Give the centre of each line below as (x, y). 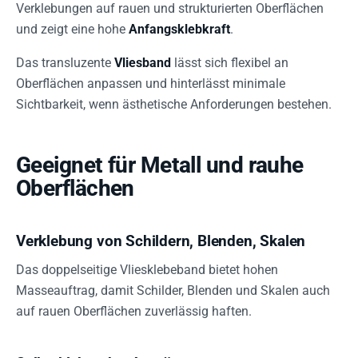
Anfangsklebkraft (179, 29)
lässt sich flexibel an (230, 63)
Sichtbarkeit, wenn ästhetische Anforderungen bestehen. (174, 104)
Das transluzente (65, 63)
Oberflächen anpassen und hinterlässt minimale (151, 84)
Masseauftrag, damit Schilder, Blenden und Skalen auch (173, 290)
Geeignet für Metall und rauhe (160, 165)
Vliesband (143, 63)
